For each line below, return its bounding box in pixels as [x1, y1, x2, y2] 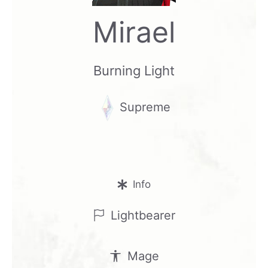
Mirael [93, 14, 175, 50]
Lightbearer [111, 208, 175, 223]
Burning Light [93, 63, 175, 78]
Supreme [115, 99, 170, 114]
